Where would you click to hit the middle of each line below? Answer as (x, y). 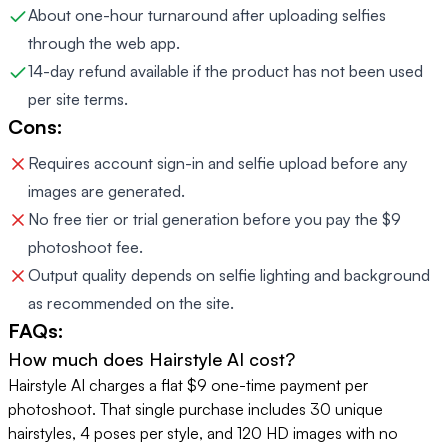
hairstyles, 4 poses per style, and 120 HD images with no (203, 433)
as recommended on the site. (131, 303)
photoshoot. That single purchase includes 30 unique (195, 409)
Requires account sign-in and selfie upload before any (218, 163)
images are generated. (106, 191)
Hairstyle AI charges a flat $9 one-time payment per (188, 385)
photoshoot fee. (85, 247)
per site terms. (78, 99)
